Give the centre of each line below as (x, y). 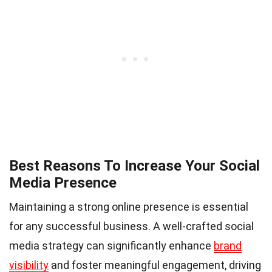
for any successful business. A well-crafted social (131, 226)
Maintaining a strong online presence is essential (129, 206)
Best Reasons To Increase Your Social (134, 165)
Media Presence (63, 182)
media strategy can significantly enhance (111, 245)
